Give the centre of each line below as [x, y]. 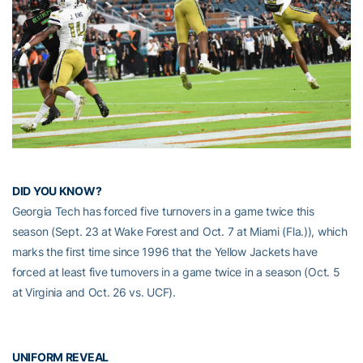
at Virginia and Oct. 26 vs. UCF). [94, 293]
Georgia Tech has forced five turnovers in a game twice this [163, 211]
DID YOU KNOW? [57, 191]
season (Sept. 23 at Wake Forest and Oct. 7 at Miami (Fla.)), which [180, 232]
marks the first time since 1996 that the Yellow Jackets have [165, 252]
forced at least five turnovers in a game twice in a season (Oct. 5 [176, 272]
